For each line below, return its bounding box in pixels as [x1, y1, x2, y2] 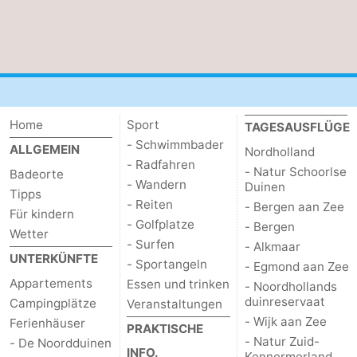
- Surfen [127, 237, 175, 253]
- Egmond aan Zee [244, 259, 349, 275]
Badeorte [10, 167, 64, 182]
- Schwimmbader [127, 137, 225, 153]
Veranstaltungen [127, 296, 223, 312]
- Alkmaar [244, 239, 300, 255]
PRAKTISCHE [127, 321, 204, 337]
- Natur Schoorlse [244, 164, 347, 180]
